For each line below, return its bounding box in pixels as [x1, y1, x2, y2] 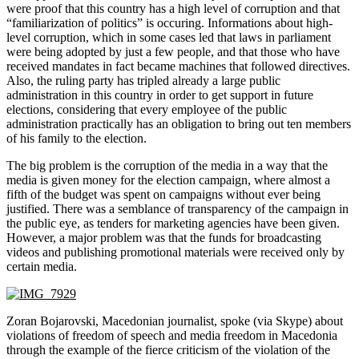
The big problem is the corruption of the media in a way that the [6, 158, 328, 172]
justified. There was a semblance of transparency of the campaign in [6, 201, 349, 216]
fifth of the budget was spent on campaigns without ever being [6, 187, 321, 201]
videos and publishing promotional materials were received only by [6, 244, 345, 259]
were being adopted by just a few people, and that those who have [6, 44, 340, 58]
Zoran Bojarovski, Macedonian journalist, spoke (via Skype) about [6, 313, 343, 328]
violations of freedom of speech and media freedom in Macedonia [6, 328, 337, 342]
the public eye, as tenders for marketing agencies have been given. [6, 216, 340, 230]
